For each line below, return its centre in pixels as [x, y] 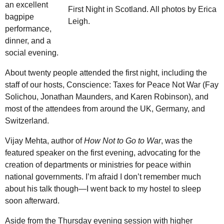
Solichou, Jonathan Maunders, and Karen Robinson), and [107, 97]
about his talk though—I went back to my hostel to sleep [103, 189]
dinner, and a [28, 41]
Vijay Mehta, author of [44, 141]
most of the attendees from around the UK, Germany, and [105, 109]
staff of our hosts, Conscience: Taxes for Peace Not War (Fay [112, 85]
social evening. [32, 53]
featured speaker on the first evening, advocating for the [103, 153]
